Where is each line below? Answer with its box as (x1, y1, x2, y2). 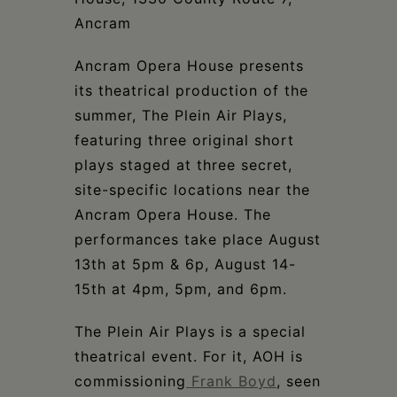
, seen (276, 372, 321, 390)
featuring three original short (74, 131, 294, 149)
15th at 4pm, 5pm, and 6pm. (74, 280, 298, 298)
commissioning (74, 372, 186, 390)
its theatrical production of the (74, 82, 308, 99)
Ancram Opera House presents (74, 57, 304, 74)
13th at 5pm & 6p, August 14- (74, 255, 296, 273)
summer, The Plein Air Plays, (74, 106, 287, 124)
